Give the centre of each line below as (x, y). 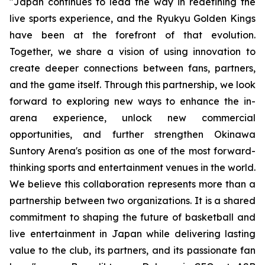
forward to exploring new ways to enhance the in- (132, 101)
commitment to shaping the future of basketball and (132, 217)
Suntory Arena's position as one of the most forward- (132, 151)
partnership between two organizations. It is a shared (132, 201)
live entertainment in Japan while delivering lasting (132, 234)
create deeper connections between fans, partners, (132, 68)
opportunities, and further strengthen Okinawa (132, 134)
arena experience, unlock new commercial (132, 118)
